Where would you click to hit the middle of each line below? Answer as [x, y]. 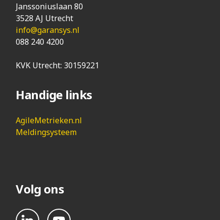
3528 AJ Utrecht [44, 18]
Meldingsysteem [46, 132]
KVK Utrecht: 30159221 [57, 65]
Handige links [54, 95]
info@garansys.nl [48, 30]
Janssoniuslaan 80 [49, 6]
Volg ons [40, 189]
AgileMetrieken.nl [49, 120]
